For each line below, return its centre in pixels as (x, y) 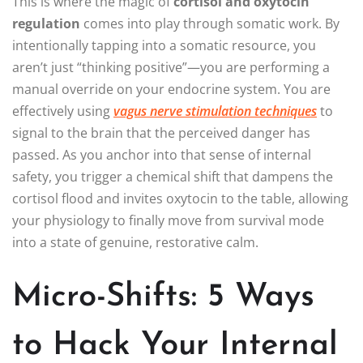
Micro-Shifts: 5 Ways (163, 298)
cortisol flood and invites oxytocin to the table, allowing (180, 199)
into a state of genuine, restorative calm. (135, 243)
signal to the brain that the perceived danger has (161, 133)
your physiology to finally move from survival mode (168, 221)
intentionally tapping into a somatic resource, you (164, 46)
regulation (46, 24)
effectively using (63, 111)
